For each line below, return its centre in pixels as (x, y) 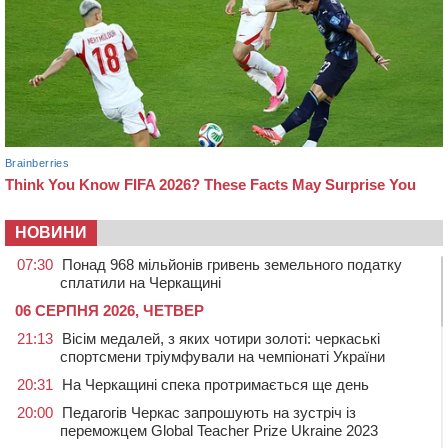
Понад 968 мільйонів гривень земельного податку (232, 264)
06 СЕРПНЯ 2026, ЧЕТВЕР (109, 310)
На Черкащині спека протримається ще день (215, 384)
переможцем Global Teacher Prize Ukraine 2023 (219, 430)
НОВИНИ (51, 232)
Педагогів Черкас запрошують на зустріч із (209, 412)
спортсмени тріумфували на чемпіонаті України (222, 356)
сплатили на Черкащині (140, 282)
